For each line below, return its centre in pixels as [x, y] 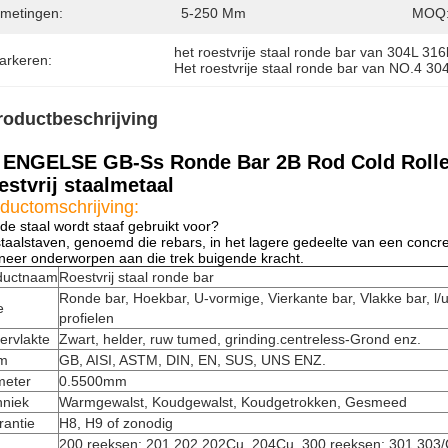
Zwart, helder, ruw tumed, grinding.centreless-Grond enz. [240, 339]
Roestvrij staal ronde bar [136, 277]
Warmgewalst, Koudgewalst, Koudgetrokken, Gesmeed [233, 402]
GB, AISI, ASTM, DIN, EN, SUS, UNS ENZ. [192, 360]
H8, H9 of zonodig [116, 423]
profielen [86, 318]
